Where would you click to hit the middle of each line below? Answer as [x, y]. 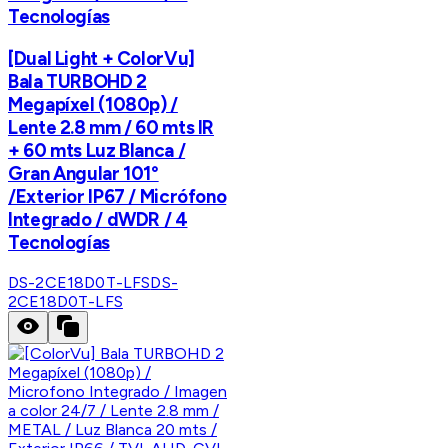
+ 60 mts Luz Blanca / [97, 150]
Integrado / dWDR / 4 [98, 219]
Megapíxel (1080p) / [93, 104]
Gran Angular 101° [83, 173]
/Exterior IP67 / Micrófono [117, 196]
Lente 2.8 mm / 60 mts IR [111, 127]
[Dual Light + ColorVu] [101, 58]
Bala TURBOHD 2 [77, 81]
